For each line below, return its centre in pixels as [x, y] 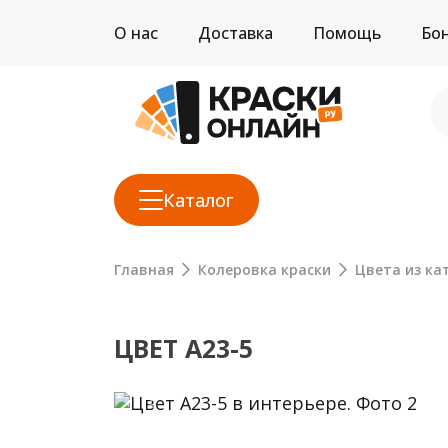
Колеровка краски [264, 269]
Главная [144, 269]
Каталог [198, 199]
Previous [190, 412]
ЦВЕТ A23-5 [183, 347]
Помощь [347, 32]
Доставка [235, 32]
